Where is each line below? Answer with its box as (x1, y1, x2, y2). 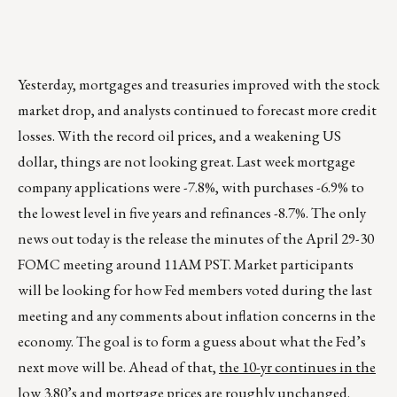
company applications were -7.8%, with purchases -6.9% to (18, 177, 364, 198)
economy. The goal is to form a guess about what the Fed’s (18, 331, 366, 352)
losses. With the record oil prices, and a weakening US (18, 126, 341, 146)
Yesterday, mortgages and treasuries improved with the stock (18, 74, 379, 95)
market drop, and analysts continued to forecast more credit (18, 100, 377, 121)
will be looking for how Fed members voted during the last (18, 280, 372, 300)
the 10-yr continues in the (219, 357, 376, 378)
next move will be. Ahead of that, (18, 357, 219, 378)
